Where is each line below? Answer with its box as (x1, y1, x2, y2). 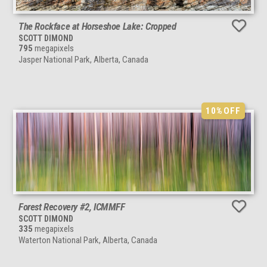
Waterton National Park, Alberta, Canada (18, 235, 157, 246)
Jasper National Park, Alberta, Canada (18, 54, 148, 66)
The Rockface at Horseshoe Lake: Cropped (18, 20, 176, 33)
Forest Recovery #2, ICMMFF (18, 201, 125, 213)
